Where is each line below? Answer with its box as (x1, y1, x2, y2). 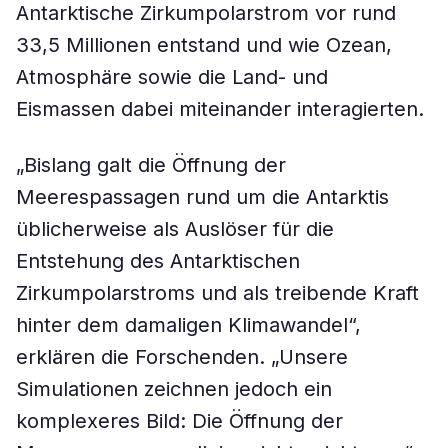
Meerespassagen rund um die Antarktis (16, 185, 389, 209)
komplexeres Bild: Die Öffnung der (16, 409, 343, 433)
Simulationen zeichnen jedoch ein (16, 377, 332, 401)
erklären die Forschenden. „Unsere (16, 345, 348, 369)
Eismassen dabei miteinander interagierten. (16, 97, 424, 121)
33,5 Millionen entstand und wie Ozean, (16, 33, 392, 57)
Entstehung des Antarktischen (16, 249, 300, 273)
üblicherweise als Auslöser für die (16, 217, 334, 241)
